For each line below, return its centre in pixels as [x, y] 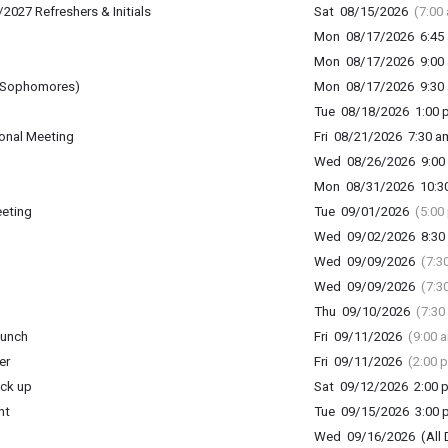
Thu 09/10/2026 [364, 311]
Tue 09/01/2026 [364, 211]
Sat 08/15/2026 [363, 11]
